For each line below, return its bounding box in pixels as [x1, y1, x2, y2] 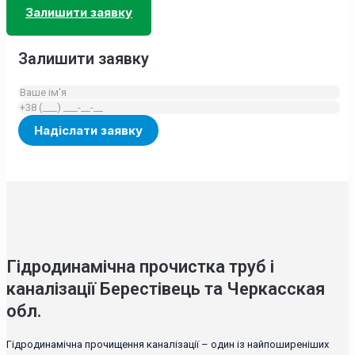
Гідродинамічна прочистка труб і [6, 256, 274, 277]
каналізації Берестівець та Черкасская [6, 278, 325, 299]
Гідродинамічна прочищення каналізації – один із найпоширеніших [6, 338, 329, 350]
